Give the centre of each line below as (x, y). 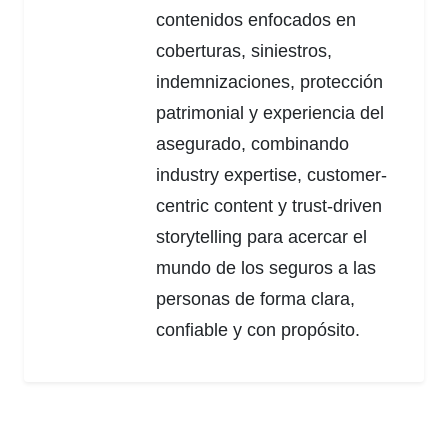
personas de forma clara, (255, 298)
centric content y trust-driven (269, 205)
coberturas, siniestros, (244, 50)
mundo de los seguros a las (266, 267)
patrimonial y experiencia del (270, 112)
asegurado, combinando (252, 143)
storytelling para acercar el (261, 236)
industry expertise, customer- (271, 174)
